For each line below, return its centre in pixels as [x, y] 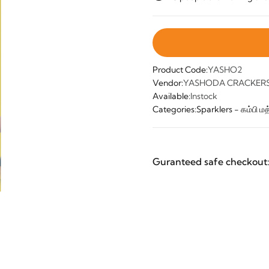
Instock [204, 96]
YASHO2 [225, 69]
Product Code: [180, 69]
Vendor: [168, 83]
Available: [171, 96]
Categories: [174, 109]
